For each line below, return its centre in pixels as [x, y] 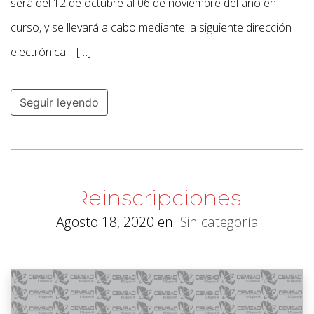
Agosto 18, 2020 [105, 222]
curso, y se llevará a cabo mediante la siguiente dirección [151, 28]
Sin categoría [219, 222]
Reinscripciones [157, 198]
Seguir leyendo [59, 103]
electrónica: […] [51, 52]
